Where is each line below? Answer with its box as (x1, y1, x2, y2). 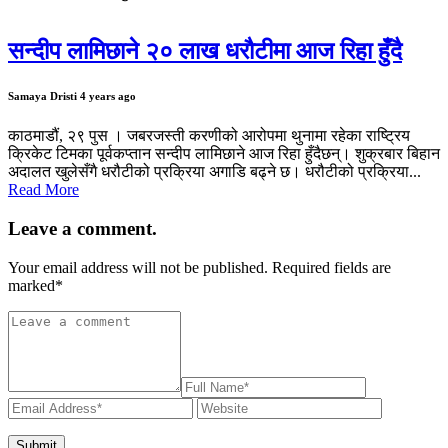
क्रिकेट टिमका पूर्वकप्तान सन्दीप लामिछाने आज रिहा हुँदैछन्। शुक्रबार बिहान (8, 145, 440, 163)
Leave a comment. (8, 218, 157, 240)
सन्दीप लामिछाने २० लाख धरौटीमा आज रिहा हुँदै (8, 38, 402, 65)
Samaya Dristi (8, 90, 80, 103)
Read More (8, 181, 79, 199)
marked (8, 276, 55, 294)
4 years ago (80, 90, 136, 103)
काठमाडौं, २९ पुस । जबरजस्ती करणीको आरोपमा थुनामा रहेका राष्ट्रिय (8, 127, 410, 145)
